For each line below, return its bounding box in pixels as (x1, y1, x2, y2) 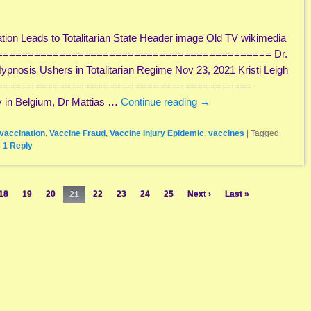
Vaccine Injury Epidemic (110, 128, 204, 138)
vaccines (208, 128, 244, 138)
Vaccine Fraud (49, 128, 106, 138)
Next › (187, 190, 211, 200)
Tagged (251, 128, 279, 138)
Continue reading (121, 96, 200, 108)
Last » (225, 190, 249, 200)
